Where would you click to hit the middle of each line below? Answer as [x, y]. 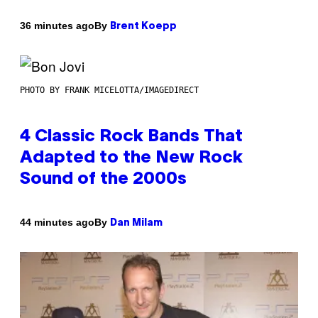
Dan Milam [136, 223]
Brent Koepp [143, 26]
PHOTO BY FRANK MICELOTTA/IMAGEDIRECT [109, 90]
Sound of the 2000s [103, 179]
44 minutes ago [57, 223]
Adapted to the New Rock [131, 158]
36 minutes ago [57, 26]
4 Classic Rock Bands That [131, 137]
